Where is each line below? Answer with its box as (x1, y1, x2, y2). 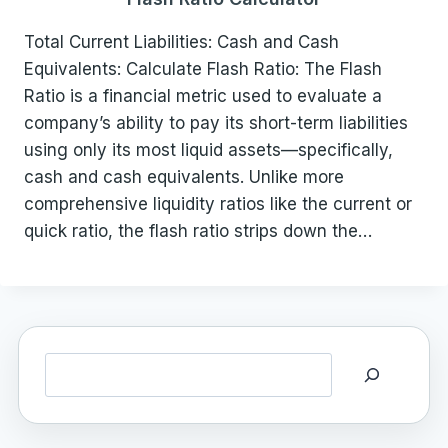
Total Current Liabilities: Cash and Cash (24, 31, 339, 52)
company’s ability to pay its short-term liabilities (24, 112, 408, 133)
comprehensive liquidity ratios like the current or (24, 193, 412, 214)
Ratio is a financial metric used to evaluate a (24, 85, 382, 106)
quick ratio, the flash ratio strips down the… (24, 220, 372, 241)
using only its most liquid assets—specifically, (24, 139, 393, 160)
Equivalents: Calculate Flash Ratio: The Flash (24, 58, 382, 79)
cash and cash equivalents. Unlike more (24, 166, 344, 187)
